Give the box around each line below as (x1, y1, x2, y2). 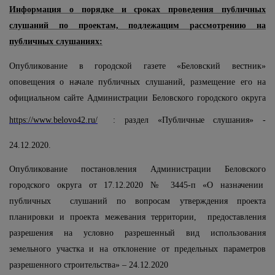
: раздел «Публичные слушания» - (113, 115, 266, 125)
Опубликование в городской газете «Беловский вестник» (9, 61, 266, 71)
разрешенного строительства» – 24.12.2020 (9, 260, 168, 269)
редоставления (212, 212, 266, 222)
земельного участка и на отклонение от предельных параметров (9, 244, 266, 254)
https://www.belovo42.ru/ (9, 115, 98, 125)
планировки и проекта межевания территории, (9, 212, 202, 222)
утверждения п (179, 196, 242, 206)
